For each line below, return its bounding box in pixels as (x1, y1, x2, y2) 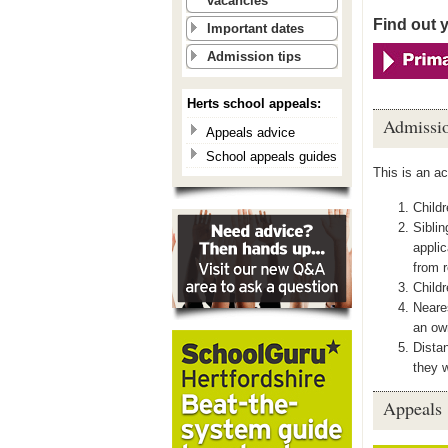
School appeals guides (206, 149, 337, 164)
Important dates (207, 21, 304, 36)
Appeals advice (206, 125, 295, 140)
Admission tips (207, 49, 301, 64)
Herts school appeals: (187, 96, 321, 111)
